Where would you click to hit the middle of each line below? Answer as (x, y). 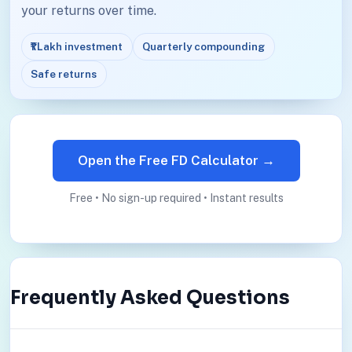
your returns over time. (88, 11)
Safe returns (64, 73)
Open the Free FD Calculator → (176, 161)
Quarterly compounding (204, 46)
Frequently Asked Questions (150, 298)
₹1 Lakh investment (77, 46)
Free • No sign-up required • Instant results (176, 198)
